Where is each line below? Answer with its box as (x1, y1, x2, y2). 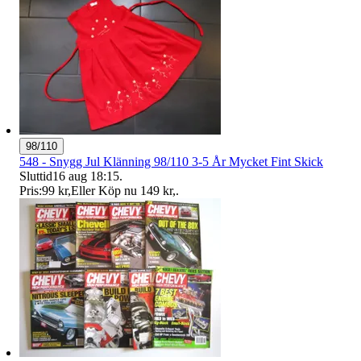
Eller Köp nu (71, 184, 137, 198)
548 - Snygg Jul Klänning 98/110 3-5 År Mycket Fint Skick (19, 155, 323, 169)
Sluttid (19, 169, 52, 184)
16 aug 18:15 (52, 169, 119, 184)
